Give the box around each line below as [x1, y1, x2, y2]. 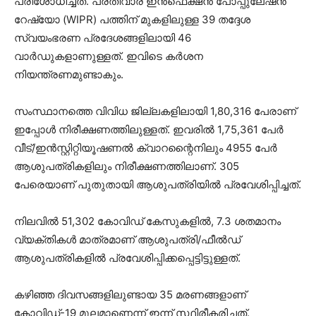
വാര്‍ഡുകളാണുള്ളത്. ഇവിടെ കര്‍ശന [14, 49, 203, 63]
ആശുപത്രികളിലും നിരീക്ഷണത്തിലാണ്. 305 [14, 159, 239, 173]
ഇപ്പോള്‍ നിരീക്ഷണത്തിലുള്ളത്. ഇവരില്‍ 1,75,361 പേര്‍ [14, 122, 284, 136]
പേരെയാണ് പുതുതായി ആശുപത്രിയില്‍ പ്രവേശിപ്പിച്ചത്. [14, 177, 301, 191]
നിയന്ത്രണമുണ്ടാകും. [14, 67, 123, 81]
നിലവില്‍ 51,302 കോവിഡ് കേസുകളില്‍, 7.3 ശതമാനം [14, 214, 281, 228]
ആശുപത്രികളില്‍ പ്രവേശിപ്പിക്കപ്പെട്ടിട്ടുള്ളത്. [14, 250, 241, 265]
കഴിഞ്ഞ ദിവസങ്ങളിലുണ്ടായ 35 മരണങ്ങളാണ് [14, 287, 246, 301]
